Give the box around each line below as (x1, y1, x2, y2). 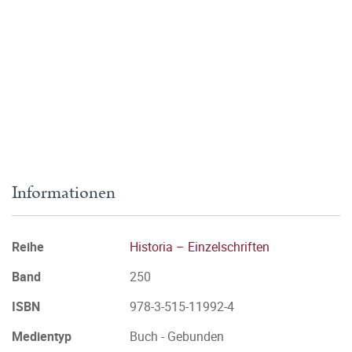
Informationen (12, 180, 115, 206)
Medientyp (12, 328, 71, 345)
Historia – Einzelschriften (130, 238, 269, 255)
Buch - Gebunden (130, 328, 224, 345)
